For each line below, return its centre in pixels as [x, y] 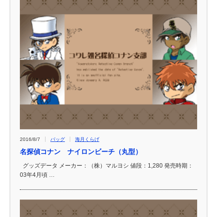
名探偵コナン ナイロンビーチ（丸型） [81, 151]
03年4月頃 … [37, 175]
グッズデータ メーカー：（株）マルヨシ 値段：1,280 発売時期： [107, 165]
